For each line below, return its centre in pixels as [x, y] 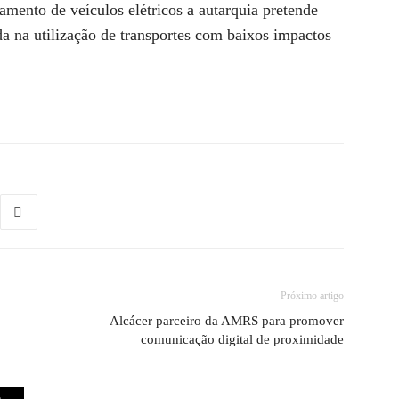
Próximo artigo [312, 296]
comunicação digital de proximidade [242, 339]
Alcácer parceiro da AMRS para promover [227, 321]
